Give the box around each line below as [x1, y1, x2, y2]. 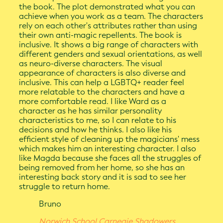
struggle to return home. [19, 182, 111, 192]
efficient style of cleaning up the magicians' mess [19, 134, 200, 144]
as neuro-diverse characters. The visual [19, 59, 163, 69]
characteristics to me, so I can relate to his [19, 115, 177, 125]
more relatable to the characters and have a [19, 87, 185, 97]
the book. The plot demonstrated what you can [19, 2, 196, 12]
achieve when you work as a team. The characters [19, 11, 204, 21]
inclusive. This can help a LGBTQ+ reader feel [19, 78, 185, 88]
